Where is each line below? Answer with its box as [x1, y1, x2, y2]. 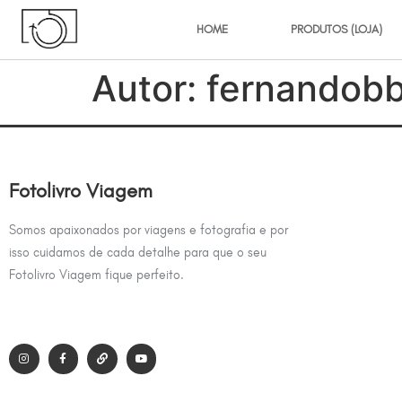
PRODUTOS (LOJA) [290, 22, 382, 36]
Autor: [92, 66, 206, 110]
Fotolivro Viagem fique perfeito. [9, 267, 184, 283]
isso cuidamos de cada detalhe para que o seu [9, 245, 267, 260]
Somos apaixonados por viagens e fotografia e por [9, 223, 288, 238]
